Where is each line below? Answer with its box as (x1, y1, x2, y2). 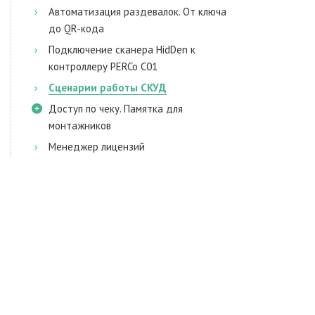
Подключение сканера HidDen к (49, 43, 195, 56)
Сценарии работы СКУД (49, 81, 167, 94)
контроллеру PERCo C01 (49, 60, 157, 73)
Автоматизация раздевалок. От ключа (49, 5, 226, 18)
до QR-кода (49, 22, 104, 35)
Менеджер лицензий (49, 140, 145, 153)
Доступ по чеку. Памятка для (49, 102, 183, 115)
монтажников (49, 119, 111, 132)
